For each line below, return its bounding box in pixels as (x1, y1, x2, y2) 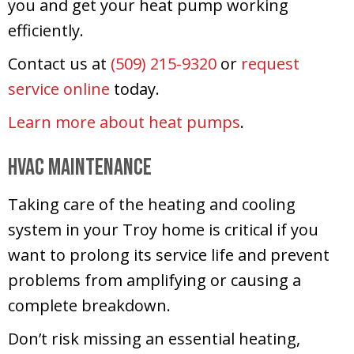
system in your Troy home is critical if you (8, 218, 318, 240)
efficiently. (8, 19, 84, 41)
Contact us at (8, 52, 111, 74)
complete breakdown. (8, 294, 171, 316)
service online (8, 77, 110, 100)
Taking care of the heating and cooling (8, 193, 296, 215)
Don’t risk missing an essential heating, (8, 327, 300, 349)
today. (110, 77, 160, 100)
